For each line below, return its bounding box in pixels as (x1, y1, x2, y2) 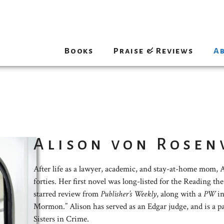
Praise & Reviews (113, 46, 193, 56)
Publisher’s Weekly (100, 188, 157, 200)
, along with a (156, 188, 204, 200)
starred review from (33, 188, 101, 200)
